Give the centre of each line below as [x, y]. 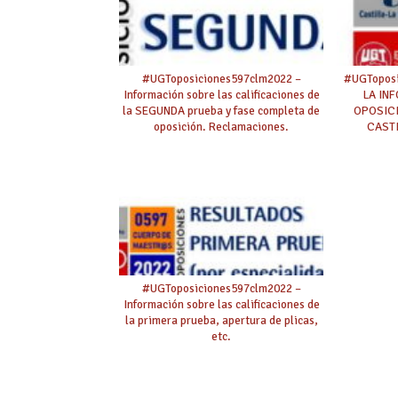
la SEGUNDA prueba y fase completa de [222, 110]
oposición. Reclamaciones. [222, 126]
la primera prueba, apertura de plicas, [221, 320]
